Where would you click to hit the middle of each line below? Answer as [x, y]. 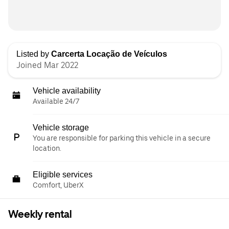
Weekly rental [40, 214]
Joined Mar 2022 [47, 65]
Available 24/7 [56, 101]
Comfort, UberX [58, 185]
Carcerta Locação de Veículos [109, 54]
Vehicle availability [67, 91]
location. [47, 148]
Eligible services [63, 175]
